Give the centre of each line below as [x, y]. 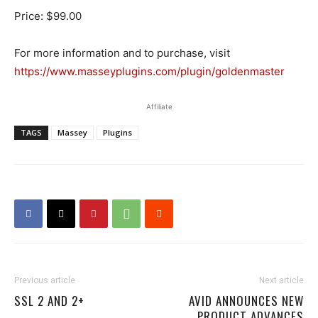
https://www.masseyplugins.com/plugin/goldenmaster [149, 72]
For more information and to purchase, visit [122, 53]
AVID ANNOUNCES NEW [246, 301]
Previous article [45, 281]
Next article [281, 281]
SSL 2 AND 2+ [49, 301]
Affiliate [159, 107]
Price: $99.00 [48, 16]
